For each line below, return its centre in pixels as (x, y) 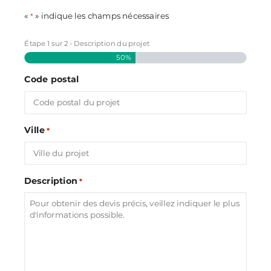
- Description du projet (109, 43)
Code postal (52, 79)
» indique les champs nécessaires (101, 16)
